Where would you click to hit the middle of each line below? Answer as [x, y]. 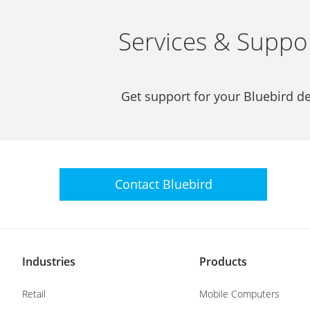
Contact [138, 184]
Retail [34, 294]
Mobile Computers [239, 294]
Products [223, 262]
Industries [49, 262]
